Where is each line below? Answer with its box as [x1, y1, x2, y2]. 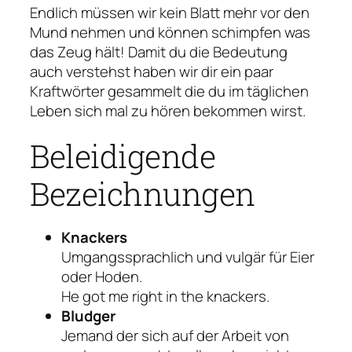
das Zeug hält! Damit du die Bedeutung [30, 41, 288, 62]
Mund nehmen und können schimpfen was [30, 21, 310, 42]
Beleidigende [30, 134, 215, 177]
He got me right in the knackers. [61, 285, 269, 306]
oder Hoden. [61, 266, 142, 287]
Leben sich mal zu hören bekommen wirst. [30, 100, 306, 121]
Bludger [61, 305, 115, 326]
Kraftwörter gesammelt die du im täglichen [30, 80, 309, 101]
